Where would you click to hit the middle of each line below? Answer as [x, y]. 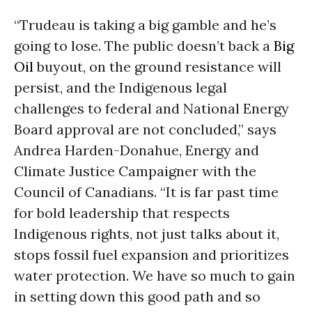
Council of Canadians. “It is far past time [146, 192]
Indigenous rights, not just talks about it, [147, 234]
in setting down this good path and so [137, 296]
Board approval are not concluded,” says [145, 129]
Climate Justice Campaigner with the [135, 171]
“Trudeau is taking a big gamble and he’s [145, 25]
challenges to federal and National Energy [151, 108]
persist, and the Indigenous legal [120, 87]
